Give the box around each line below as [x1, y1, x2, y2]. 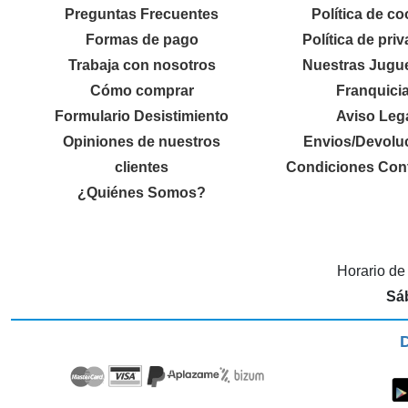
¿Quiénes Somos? [77, 185, 207, 200]
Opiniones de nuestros [63, 134, 221, 149]
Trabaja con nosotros [67, 57, 216, 73]
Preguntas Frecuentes [65, 6, 219, 22]
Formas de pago [85, 32, 199, 47]
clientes [115, 159, 169, 175]
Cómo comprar [89, 83, 194, 98]
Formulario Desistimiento [55, 108, 229, 124]
